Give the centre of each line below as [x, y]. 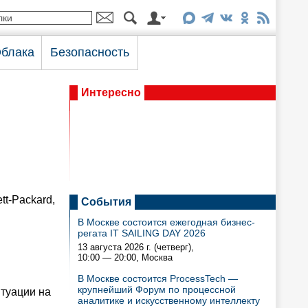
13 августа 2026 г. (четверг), [136, 247]
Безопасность [90, 52]
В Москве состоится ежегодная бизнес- [166, 222]
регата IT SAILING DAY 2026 [142, 233]
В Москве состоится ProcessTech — [158, 278]
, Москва [154, 257]
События [106, 202]
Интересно [111, 92]
